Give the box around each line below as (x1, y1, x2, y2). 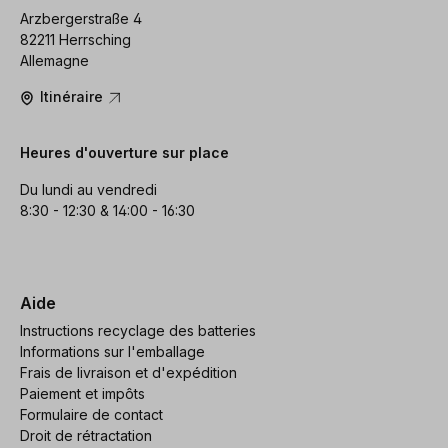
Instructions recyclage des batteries (20, 321, 256, 339)
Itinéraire (40, 88, 107, 106)
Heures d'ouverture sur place (20, 144, 229, 162)
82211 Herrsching (20, 31, 131, 49)
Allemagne (20, 52, 89, 70)
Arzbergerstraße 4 (20, 10, 142, 28)
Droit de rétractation (20, 426, 152, 444)
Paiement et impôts (20, 384, 145, 402)
